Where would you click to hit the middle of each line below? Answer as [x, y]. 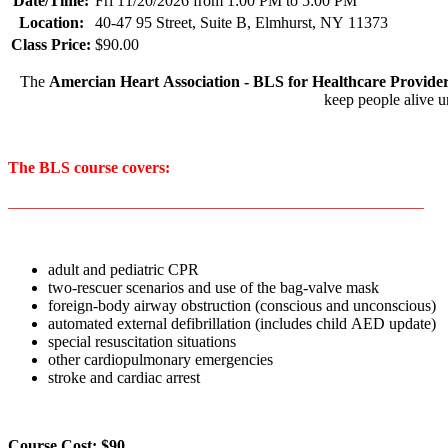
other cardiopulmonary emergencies [160, 359]
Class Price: [51, 44]
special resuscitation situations [142, 341]
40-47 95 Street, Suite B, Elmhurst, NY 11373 [241, 22]
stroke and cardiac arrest [126, 377]
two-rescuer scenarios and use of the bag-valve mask [213, 287]
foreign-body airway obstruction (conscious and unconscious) [242, 305]
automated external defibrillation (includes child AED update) [242, 323]
